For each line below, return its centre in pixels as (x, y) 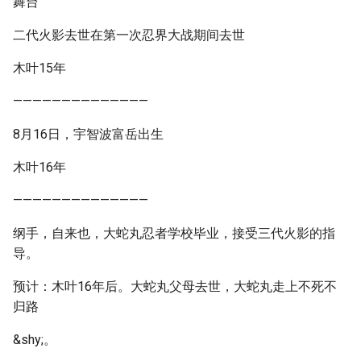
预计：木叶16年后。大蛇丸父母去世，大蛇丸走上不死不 (175, 286)
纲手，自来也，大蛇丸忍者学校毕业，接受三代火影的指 (174, 233)
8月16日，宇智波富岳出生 (88, 134)
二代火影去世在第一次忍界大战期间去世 (129, 35)
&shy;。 (35, 340)
